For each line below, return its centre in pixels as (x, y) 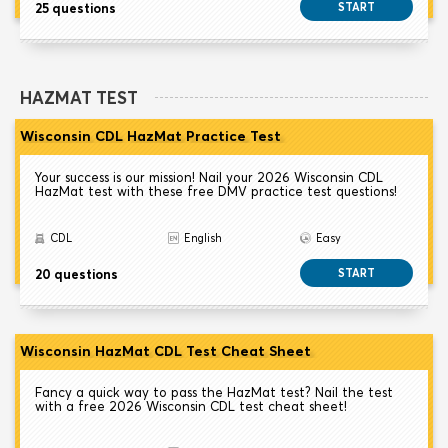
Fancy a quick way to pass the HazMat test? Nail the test (214, 392)
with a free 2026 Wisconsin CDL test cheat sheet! (191, 406)
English (202, 238)
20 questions (76, 274)
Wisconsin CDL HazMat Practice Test (150, 136)
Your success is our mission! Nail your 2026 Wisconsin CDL (209, 177)
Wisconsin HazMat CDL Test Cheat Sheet (165, 351)
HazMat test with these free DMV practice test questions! (216, 191)
